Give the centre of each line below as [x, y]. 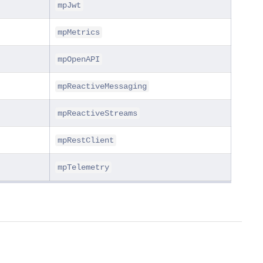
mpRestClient [86, 141]
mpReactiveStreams [97, 114]
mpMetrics [79, 33]
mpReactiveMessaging [102, 87]
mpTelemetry [83, 168]
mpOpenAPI [79, 60]
